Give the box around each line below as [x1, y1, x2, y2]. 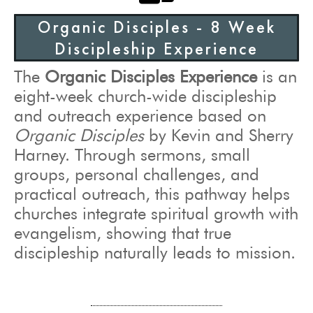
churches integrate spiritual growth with [14, 203, 298, 224]
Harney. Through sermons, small [14, 144, 250, 165]
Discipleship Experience [54, 37, 259, 59]
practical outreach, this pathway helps [14, 183, 290, 204]
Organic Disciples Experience [40, 66, 262, 87]
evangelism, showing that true [14, 222, 231, 243]
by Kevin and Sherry [144, 124, 293, 145]
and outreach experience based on [14, 105, 266, 126]
